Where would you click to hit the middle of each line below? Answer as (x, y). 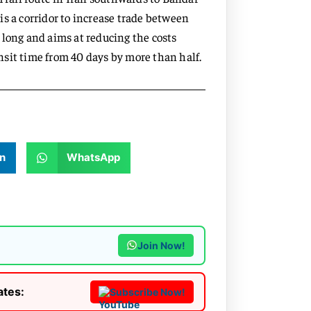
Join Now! (162, 245)
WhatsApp (93, 158)
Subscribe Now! (148, 292)
